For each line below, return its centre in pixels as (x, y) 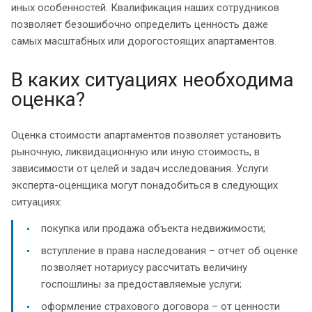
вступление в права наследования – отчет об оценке (170, 250)
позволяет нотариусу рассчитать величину (144, 267)
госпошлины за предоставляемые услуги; (141, 284)
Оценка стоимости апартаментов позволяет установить (146, 135)
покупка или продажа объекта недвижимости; (153, 228)
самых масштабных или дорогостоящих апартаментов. (144, 41)
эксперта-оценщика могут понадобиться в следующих (145, 185)
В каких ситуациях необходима (153, 79)
